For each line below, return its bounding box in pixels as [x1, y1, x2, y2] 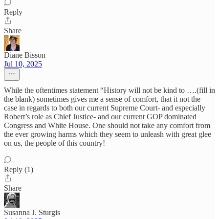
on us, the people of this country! [4, 139, 105, 147]
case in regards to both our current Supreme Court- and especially [4, 104, 205, 112]
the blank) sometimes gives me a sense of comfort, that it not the [4, 95, 200, 103]
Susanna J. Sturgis [4, 208, 60, 217]
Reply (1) [4, 165, 33, 174]
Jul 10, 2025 [4, 60, 42, 68]
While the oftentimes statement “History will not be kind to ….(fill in [4, 86, 215, 94]
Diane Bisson [4, 51, 45, 59]
